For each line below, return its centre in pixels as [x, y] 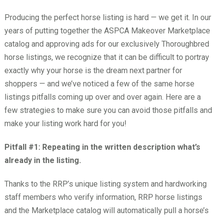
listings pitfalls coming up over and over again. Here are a [102, 97]
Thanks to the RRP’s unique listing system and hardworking [105, 184]
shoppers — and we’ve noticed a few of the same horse [99, 84]
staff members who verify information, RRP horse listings [103, 197]
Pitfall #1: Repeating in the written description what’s [102, 147]
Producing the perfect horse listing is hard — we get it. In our [108, 17]
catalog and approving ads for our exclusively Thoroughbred [107, 44]
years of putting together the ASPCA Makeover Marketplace [107, 31]
